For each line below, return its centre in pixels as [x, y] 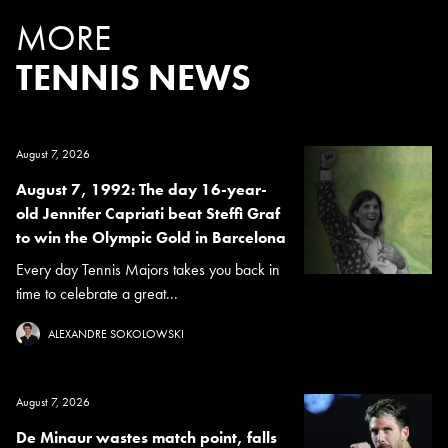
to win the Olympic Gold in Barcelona [151, 237]
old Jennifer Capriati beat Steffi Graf [148, 213]
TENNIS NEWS [133, 77]
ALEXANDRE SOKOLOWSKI [116, 333]
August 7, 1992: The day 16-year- [141, 189]
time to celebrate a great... [97, 293]
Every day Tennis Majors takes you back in [148, 269]
